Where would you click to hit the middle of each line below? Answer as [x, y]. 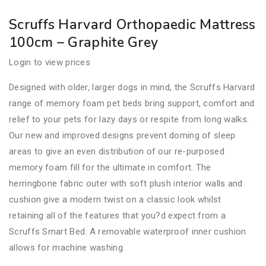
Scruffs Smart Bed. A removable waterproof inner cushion [128, 232]
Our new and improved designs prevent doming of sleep [122, 135]
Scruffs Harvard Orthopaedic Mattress [132, 25]
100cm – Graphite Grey [84, 42]
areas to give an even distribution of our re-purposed [117, 151]
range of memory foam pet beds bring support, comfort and [132, 103]
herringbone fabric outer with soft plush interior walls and [126, 183]
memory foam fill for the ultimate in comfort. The [110, 167]
